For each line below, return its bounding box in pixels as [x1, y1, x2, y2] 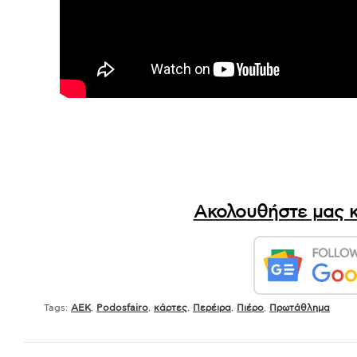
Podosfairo [96, 302, 148, 312]
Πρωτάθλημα [269, 302, 330, 312]
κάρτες [154, 302, 187, 312]
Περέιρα [193, 302, 231, 312]
